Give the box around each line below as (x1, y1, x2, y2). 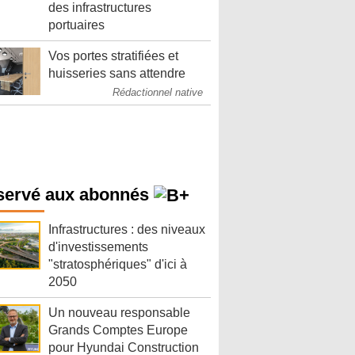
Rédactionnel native (113, 86, 203, 98)
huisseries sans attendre (48, 67, 185, 80)
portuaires (48, 18, 105, 32)
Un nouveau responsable (48, 306, 190, 320)
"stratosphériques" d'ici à (48, 258, 187, 272)
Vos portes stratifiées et (48, 49, 178, 63)
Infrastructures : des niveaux (48, 223, 205, 237)
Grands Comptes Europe (48, 323, 188, 338)
